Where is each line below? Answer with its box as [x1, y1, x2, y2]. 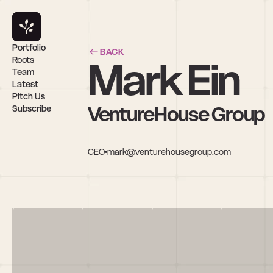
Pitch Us [12, 91, 45, 102]
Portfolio [12, 42, 46, 53]
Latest [12, 79, 38, 90]
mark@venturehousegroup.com [107, 146, 231, 157]
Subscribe [12, 103, 51, 114]
